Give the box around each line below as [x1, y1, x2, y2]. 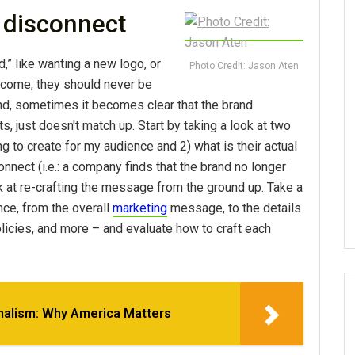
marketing [113, 200, 167, 216]
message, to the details [167, 200, 301, 216]
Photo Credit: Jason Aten [189, 60, 299, 72]
